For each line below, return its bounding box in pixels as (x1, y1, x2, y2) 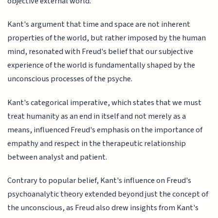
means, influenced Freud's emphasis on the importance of (7, 124, 203, 136)
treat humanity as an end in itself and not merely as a (7, 110, 186, 122)
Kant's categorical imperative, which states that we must (7, 96, 202, 109)
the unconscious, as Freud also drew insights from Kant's (7, 202, 199, 214)
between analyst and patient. (7, 151, 108, 163)
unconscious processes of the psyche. (7, 73, 133, 85)
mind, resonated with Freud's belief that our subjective (7, 46, 194, 58)
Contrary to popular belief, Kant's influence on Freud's (7, 175, 192, 187)
